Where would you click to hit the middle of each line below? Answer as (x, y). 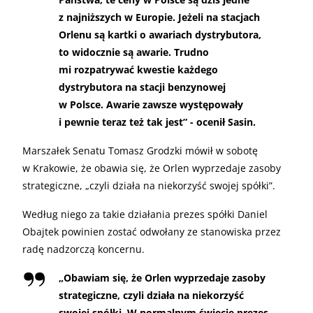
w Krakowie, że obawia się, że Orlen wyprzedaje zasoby (152, 168)
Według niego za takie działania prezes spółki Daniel (145, 214)
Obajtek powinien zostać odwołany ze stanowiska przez (152, 231)
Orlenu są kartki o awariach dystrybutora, (160, 34)
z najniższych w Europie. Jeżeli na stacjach (159, 17)
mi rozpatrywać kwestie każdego (138, 69)
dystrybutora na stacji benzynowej (142, 87)
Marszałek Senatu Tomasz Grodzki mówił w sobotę (140, 150)
